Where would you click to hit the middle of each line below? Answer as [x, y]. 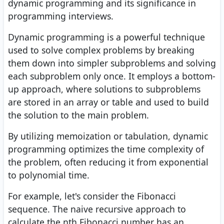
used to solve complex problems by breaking [101, 50]
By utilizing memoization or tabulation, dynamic [108, 136]
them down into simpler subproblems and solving [112, 63]
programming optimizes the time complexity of [106, 149]
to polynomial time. [49, 175]
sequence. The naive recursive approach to [97, 209]
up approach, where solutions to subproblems [104, 89]
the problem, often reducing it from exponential [108, 162]
